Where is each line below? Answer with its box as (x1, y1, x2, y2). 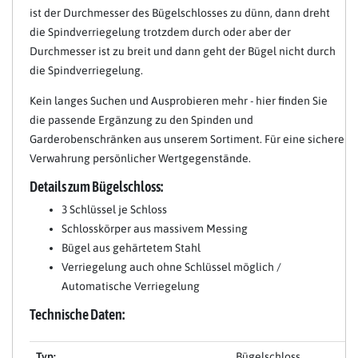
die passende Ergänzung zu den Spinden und (30, 113, 253, 126)
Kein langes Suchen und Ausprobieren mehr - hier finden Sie (30, 93, 328, 107)
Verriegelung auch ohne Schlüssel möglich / (62, 260, 281, 273)
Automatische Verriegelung (62, 279, 200, 292)
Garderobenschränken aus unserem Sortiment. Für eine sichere (30, 132, 344, 145)
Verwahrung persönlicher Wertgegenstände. (30, 151, 251, 165)
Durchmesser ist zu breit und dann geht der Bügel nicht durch (30, 44, 336, 58)
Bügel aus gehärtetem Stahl (62, 241, 201, 254)
